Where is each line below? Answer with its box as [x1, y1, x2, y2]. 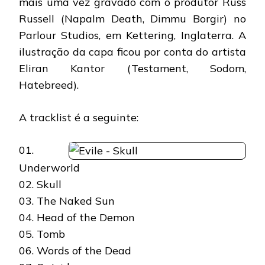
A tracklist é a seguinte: [19, 110, 138, 124]
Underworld [19, 160, 80, 174]
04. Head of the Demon [19, 210, 135, 224]
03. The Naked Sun [19, 193, 115, 208]
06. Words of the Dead [19, 243, 131, 257]
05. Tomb [19, 227, 65, 241]
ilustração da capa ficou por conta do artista [19, 44, 246, 59]
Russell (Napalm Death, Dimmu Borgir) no [19, 11, 246, 25]
